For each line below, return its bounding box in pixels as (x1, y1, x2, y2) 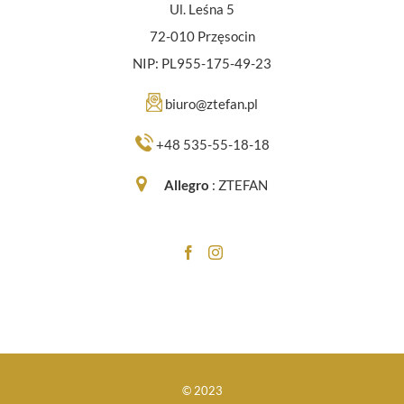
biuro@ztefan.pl (165, 96, 258, 113)
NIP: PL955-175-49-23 (133, 55, 271, 72)
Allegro (164, 177, 209, 194)
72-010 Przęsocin (149, 28, 255, 45)
